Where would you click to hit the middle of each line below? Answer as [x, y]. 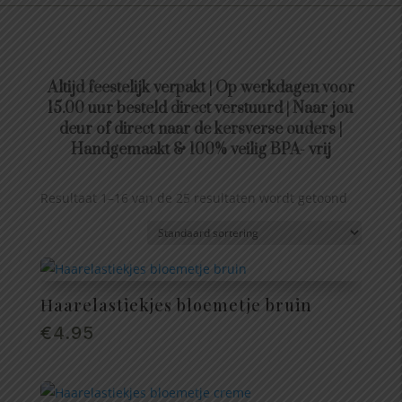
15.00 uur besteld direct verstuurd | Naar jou [201, 108]
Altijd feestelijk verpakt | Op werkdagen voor [201, 87]
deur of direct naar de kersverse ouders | [201, 129]
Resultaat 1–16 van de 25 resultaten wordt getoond [193, 197]
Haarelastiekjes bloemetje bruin [176, 305]
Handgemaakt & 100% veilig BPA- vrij [201, 149]
